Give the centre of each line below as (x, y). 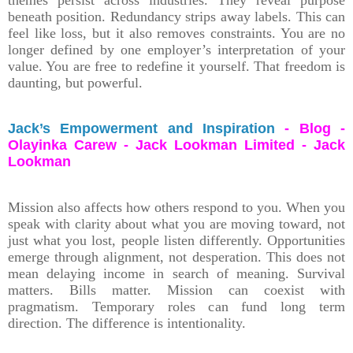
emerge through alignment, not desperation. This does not (176, 256)
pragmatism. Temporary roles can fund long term (176, 306)
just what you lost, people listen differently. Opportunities (176, 240)
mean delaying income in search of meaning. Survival (176, 273)
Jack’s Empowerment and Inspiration (141, 128)
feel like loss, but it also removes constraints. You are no (176, 33)
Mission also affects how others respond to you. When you (176, 207)
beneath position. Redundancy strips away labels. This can (176, 16)
